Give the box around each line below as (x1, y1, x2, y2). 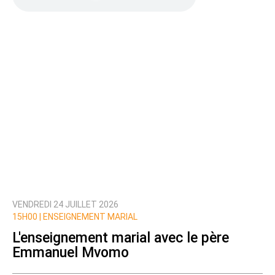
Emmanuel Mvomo (12, 244, 129, 261)
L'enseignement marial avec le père (12, 229, 229, 246)
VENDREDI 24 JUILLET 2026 (12, 199, 118, 210)
